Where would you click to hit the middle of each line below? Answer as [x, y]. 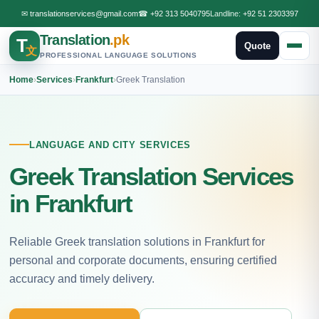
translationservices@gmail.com [84, 14]
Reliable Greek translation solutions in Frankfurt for [137, 241]
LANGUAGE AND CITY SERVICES [110, 145]
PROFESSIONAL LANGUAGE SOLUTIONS [119, 55]
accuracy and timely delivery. [82, 278]
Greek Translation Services [151, 176]
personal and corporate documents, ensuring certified [143, 260]
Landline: [226, 14]
